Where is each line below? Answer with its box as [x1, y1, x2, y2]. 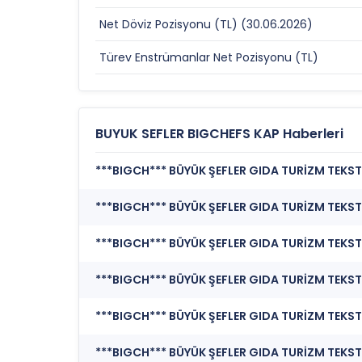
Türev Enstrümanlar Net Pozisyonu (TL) [99, 49, 318, 65]
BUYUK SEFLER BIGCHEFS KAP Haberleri [95, 124, 343, 143]
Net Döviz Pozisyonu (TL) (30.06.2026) [99, 16, 313, 32]
